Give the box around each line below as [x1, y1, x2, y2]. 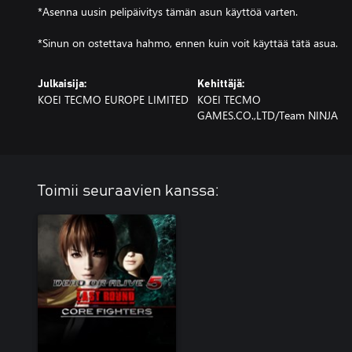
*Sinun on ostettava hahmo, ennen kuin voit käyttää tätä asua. [38, 35, 338, 50]
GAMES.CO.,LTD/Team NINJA [196, 108, 338, 123]
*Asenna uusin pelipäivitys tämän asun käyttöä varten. [38, 4, 298, 19]
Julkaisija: [38, 79, 86, 90]
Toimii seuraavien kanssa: [38, 183, 219, 199]
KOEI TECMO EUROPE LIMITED [38, 92, 189, 107]
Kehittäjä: [196, 79, 244, 90]
